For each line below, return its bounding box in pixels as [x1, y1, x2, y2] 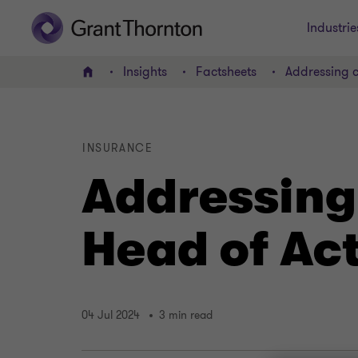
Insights [123, 63, 167, 81]
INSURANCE [82, 141, 153, 156]
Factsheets [196, 63, 257, 81]
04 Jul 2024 [82, 308, 140, 324]
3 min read [159, 308, 213, 324]
